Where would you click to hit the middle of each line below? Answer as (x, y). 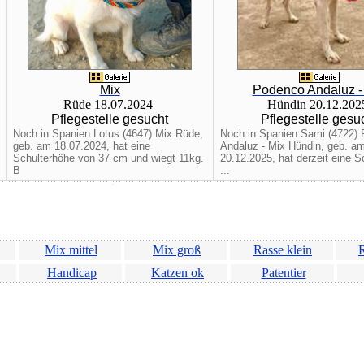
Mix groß (177, 250)
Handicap (72, 273)
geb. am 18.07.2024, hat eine (81, 146)
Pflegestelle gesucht (110, 119)
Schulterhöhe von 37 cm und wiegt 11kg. (108, 158)
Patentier (284, 273)
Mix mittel (71, 250)
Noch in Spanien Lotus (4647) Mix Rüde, (108, 134)
